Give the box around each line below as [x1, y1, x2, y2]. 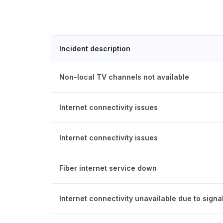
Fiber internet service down [59, 164, 157, 172]
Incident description [59, 44, 130, 53]
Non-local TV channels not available [59, 73, 189, 81]
